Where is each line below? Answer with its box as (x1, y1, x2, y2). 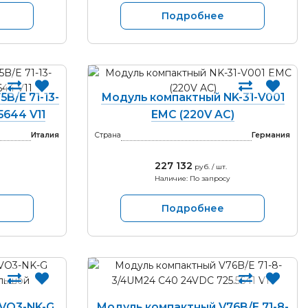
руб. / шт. (192, 162, 227, 171)
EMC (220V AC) (151, 108, 234, 121)
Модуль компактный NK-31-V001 (100, 91, 285, 104)
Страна (95, 131, 121, 140)
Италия (31, 131, 59, 140)
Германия (252, 131, 290, 140)
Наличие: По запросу (155, 174, 230, 183)
